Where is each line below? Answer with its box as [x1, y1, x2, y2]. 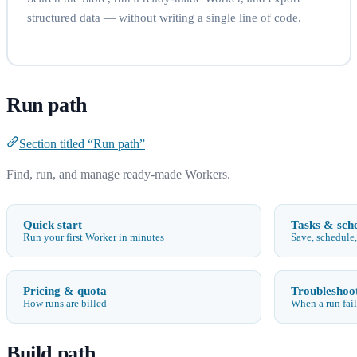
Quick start [23, 217, 82, 231]
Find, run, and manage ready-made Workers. [6, 167, 230, 181]
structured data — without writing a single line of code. [26, 10, 301, 24]
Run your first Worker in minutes [23, 231, 164, 243]
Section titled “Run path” [19, 136, 145, 151]
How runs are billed [23, 297, 107, 309]
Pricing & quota [23, 283, 107, 297]
